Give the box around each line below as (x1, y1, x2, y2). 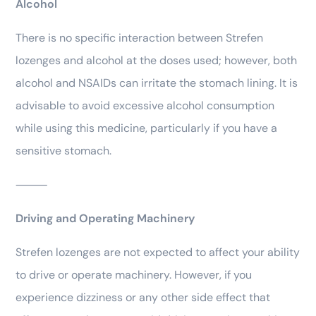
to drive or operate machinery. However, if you (16, 267, 252, 283)
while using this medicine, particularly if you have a (16, 121, 277, 136)
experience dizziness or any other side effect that (16, 290, 270, 305)
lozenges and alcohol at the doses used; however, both (16, 53, 297, 68)
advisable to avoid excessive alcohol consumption (16, 98, 274, 114)
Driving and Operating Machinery (16, 211, 195, 226)
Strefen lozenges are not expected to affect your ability (16, 245, 300, 260)
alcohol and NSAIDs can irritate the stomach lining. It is (16, 75, 298, 91)
